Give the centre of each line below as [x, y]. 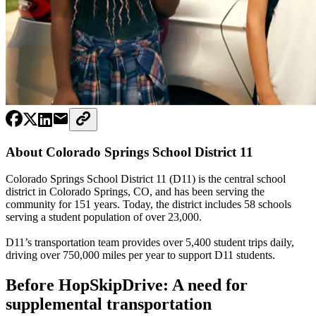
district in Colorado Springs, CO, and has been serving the [135, 192]
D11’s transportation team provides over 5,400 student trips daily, [150, 243]
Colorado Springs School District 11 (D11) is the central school [146, 179]
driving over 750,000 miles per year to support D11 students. [140, 255]
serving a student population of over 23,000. [104, 217]
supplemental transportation [109, 304]
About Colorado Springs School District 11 [129, 152]
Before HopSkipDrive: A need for [127, 285]
